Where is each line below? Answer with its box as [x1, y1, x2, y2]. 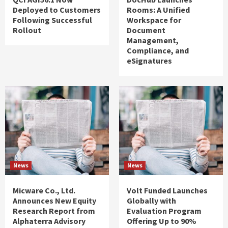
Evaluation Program [127, 205, 202, 216]
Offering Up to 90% [127, 215, 196, 226]
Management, [127, 35, 179, 45]
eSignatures [127, 55, 172, 66]
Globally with [127, 195, 176, 206]
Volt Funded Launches [127, 185, 208, 195]
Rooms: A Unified [127, 4, 190, 15]
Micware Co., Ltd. [13, 185, 75, 195]
